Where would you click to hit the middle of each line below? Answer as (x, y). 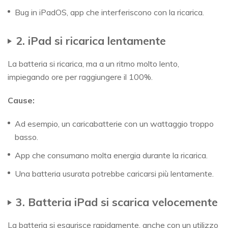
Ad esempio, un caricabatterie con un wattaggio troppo (114, 124)
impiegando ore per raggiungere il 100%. (80, 77)
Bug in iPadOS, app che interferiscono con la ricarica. (109, 12)
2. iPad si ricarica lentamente (91, 41)
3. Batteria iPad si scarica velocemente (117, 202)
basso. (26, 137)
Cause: (21, 101)
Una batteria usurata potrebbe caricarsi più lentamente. (114, 174)
